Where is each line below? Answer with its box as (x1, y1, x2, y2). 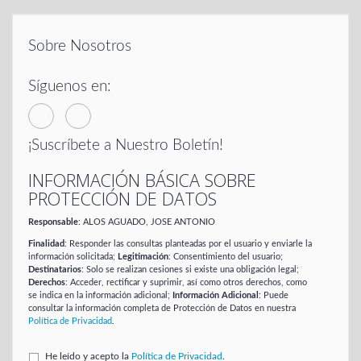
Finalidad (28, 239, 64, 248)
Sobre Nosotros (28, 38, 131, 54)
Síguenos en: (28, 78, 111, 94)
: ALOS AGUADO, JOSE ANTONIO (78, 218, 215, 227)
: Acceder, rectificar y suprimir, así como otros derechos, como (65, 277, 307, 287)
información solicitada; (28, 251, 118, 261)
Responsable (28, 218, 78, 227)
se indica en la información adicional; (28, 290, 172, 300)
